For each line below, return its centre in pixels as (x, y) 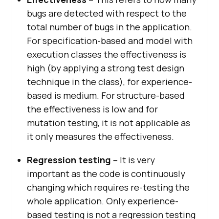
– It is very (133, 160)
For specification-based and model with (110, 41)
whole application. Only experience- (103, 201)
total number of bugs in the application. (109, 27)
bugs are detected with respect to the (107, 13)
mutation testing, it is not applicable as (109, 123)
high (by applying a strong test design (106, 68)
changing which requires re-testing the (108, 187)
